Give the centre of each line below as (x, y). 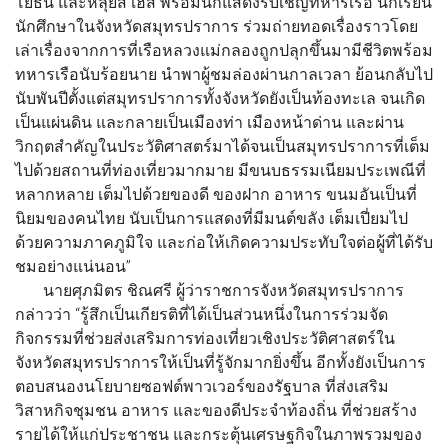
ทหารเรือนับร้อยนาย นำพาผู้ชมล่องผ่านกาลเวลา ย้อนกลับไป (224, 73)
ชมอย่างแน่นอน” (73, 265)
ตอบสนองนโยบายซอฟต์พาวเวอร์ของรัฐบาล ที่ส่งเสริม (202, 385)
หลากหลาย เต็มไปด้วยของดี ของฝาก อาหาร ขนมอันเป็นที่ (216, 193)
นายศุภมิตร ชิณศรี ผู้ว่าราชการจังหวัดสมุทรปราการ (221, 289)
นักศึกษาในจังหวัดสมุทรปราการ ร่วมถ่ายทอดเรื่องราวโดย (216, 25)
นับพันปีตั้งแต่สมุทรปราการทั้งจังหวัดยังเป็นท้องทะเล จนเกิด (220, 97)
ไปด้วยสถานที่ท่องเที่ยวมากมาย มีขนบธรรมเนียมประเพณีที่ (220, 169)
